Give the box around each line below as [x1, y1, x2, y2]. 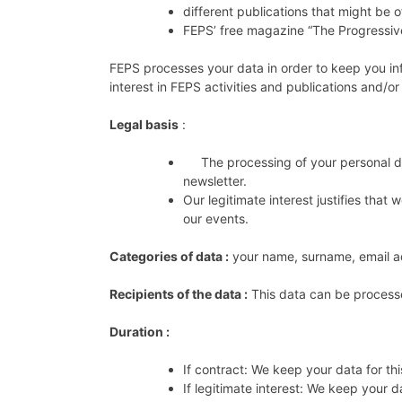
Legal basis [109, 116, 179, 132]
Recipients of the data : [109, 285, 248, 301]
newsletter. [183, 172, 254, 188]
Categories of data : [109, 248, 229, 264]
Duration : [109, 323, 170, 339]
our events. [183, 210, 252, 226]
